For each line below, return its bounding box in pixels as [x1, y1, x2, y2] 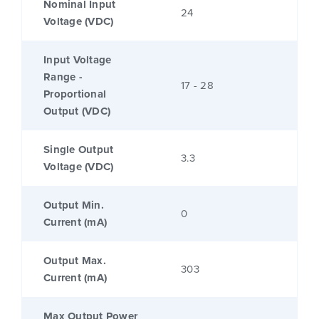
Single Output [43, 142, 114, 158]
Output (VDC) [43, 103, 110, 120]
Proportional [43, 86, 106, 103]
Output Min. [43, 197, 104, 214]
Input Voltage [43, 52, 112, 68]
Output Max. [43, 253, 106, 269]
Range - [43, 69, 83, 85]
